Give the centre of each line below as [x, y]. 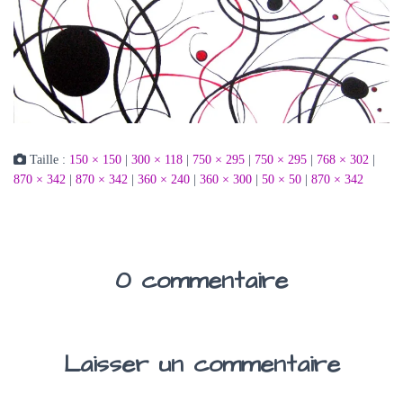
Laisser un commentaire [201, 365]
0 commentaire [201, 281]
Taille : [48, 160]
